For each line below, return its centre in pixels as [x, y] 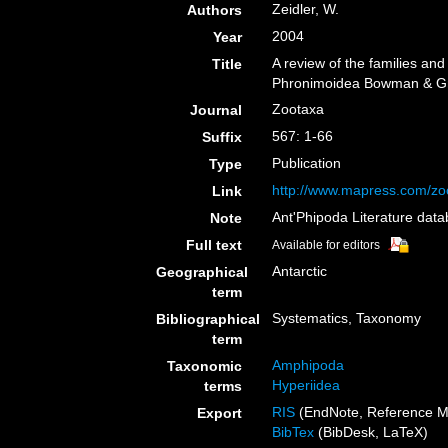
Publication [307, 163]
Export [220, 413]
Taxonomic [205, 366]
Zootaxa [298, 109]
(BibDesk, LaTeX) [371, 432]
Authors [215, 10]
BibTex [293, 432]
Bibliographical [208, 319]
